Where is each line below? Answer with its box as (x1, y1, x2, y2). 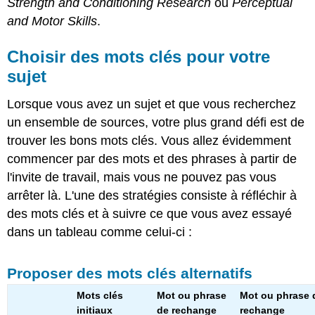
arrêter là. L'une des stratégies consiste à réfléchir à (7, 188, 297, 203)
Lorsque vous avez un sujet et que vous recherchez (7, 97, 297, 112)
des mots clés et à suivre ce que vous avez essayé (7, 207, 292, 221)
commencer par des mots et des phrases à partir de (7, 152, 297, 167)
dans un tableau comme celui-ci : (7, 225, 193, 240)
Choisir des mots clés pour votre (7, 46, 271, 66)
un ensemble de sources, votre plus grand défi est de (7, 115, 305, 130)
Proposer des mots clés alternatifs (7, 264, 253, 281)
